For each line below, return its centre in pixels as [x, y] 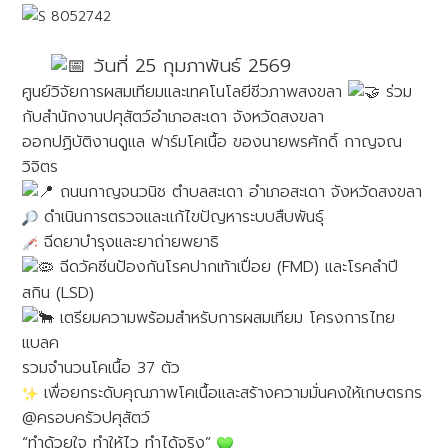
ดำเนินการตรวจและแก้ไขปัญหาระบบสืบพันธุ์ [181, 217]
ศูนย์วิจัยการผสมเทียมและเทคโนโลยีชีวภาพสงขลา [185, 91]
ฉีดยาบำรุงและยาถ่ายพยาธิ [129, 242]
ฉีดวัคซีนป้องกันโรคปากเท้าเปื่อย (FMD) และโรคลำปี [226, 267]
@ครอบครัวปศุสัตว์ [86, 417]
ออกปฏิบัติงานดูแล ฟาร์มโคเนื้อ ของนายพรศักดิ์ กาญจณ [212, 142]
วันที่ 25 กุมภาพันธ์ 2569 [189, 65]
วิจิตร [40, 167]
